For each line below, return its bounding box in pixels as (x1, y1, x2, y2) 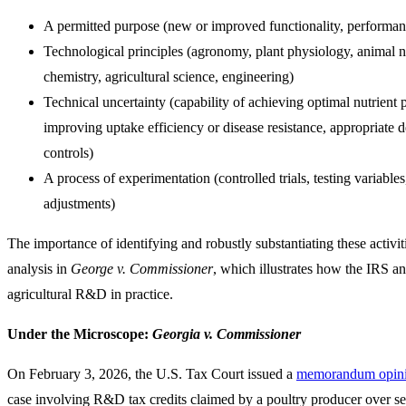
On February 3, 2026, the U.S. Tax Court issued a (7, 366, 296, 382)
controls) (43, 145, 93, 161)
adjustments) (43, 196, 115, 212)
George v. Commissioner (71, 261, 213, 277)
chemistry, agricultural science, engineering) (43, 69, 294, 85)
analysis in (7, 261, 71, 277)
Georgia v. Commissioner (152, 326, 301, 343)
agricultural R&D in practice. (7, 286, 173, 303)
